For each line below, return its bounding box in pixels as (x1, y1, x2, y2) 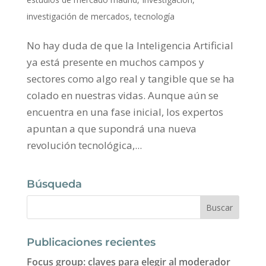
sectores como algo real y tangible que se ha (26, 72, 235, 86)
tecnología (134, 11, 175, 23)
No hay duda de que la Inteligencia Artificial (26, 39, 233, 53)
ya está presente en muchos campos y (26, 55, 204, 69)
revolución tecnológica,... (26, 138, 142, 153)
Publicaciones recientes (26, 236, 156, 249)
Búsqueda (26, 178, 82, 191)
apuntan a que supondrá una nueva (26, 122, 197, 136)
